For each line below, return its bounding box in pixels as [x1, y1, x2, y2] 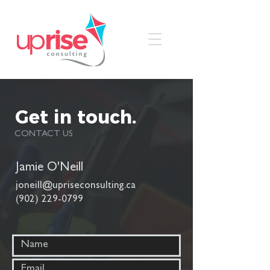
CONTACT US [14, 130, 73, 139]
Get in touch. [15, 106, 136, 128]
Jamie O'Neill [16, 162, 83, 175]
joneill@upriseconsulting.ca [16, 181, 136, 191]
